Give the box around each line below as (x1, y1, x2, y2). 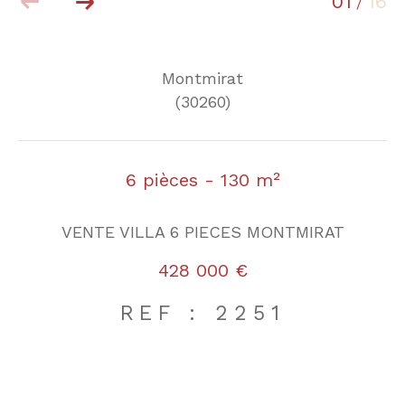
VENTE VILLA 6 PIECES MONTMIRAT (61, 221, 344, 241)
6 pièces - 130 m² (125, 169, 280, 192)
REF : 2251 (119, 300, 286, 325)
